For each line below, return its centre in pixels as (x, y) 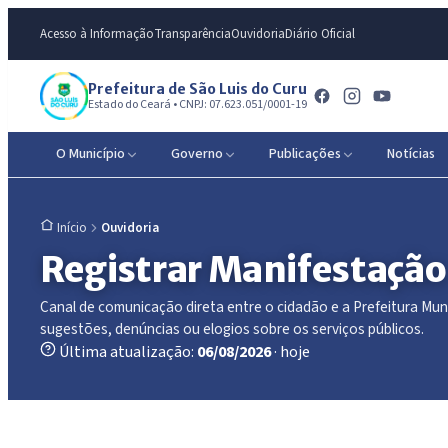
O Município (90, 154)
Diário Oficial (320, 33)
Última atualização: (126, 351)
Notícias (411, 154)
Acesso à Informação (97, 33)
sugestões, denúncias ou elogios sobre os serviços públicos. (232, 328)
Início (72, 228)
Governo (197, 154)
